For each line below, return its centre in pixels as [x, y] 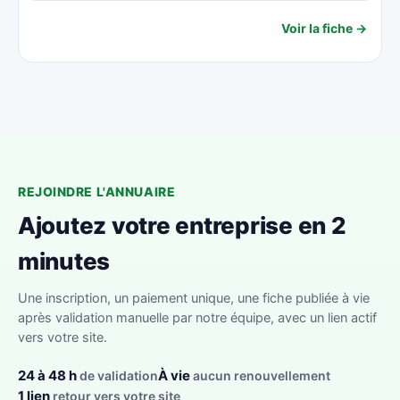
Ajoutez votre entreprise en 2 [182, 225]
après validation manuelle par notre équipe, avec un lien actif [197, 318]
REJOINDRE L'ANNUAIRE [97, 192]
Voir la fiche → [324, 28]
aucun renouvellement [260, 375]
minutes [64, 261]
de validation [117, 375]
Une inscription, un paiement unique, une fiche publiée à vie [194, 298]
